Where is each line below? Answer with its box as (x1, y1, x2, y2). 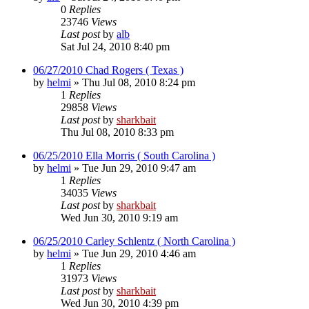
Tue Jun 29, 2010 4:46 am (82, 247, 196, 259)
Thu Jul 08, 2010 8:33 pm (61, 126, 174, 138)
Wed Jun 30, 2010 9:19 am (61, 211, 178, 223)
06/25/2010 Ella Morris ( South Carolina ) (33, 149, 215, 161)
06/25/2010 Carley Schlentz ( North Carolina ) (33, 235, 235, 247)
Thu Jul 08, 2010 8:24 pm (82, 76, 195, 88)
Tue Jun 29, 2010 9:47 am (82, 161, 196, 174)
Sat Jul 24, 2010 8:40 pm (61, 40, 170, 52)
